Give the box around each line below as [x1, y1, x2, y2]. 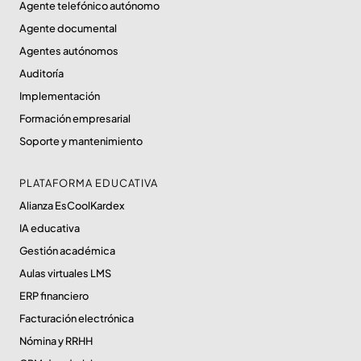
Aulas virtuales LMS [19, 267, 111, 280]
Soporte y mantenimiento [19, 135, 143, 148]
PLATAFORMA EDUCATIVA [19, 176, 158, 190]
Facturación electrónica [19, 312, 134, 326]
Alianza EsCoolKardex [19, 199, 125, 213]
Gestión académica [19, 244, 115, 258]
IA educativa [19, 222, 80, 235]
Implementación [19, 89, 100, 103]
